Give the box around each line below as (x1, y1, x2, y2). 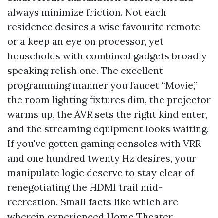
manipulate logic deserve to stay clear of (7, 166, 194, 179)
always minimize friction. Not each (7, 6, 166, 18)
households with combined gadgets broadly (7, 50, 207, 62)
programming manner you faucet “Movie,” (7, 79, 198, 91)
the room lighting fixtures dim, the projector (7, 93, 211, 106)
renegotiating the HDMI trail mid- (7, 181, 163, 193)
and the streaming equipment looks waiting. (7, 123, 209, 135)
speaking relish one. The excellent (7, 64, 163, 76)
